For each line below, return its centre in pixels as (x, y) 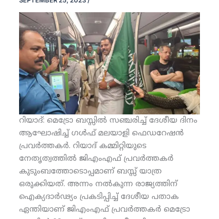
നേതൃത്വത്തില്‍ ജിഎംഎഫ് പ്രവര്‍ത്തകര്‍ (96, 159)
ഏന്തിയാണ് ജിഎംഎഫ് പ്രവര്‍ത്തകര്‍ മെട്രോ (104, 209)
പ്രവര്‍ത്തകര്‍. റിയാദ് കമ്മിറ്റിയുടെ (83, 146)
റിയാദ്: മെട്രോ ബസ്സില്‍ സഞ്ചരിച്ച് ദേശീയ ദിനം (108, 120)
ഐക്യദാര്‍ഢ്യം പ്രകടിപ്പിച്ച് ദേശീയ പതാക (99, 197)
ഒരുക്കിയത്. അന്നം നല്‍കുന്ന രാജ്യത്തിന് (98, 184)
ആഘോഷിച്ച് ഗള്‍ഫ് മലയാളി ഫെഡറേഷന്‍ (101, 133)
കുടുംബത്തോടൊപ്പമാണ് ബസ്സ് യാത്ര (90, 171)
